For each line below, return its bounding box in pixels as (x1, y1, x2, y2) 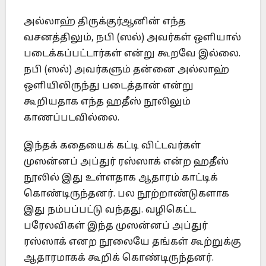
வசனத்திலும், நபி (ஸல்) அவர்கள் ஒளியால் (24, 32, 241, 45)
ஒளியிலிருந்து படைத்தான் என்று (24, 80, 194, 93)
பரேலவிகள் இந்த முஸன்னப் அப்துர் (24, 220, 208, 233)
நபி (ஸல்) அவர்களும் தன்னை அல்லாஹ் (24, 64, 229, 77)
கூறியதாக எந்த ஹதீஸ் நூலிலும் (24, 96, 191, 109)
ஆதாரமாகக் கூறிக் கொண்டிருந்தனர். (24, 252, 214, 265)
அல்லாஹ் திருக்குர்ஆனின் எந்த (24, 16, 186, 28)
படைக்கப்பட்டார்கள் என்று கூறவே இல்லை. (24, 48, 240, 61)
